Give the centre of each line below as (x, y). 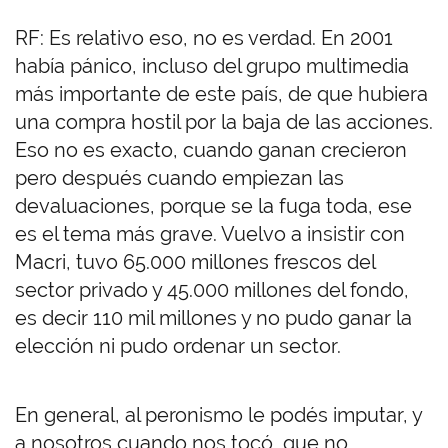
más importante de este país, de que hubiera (221, 94)
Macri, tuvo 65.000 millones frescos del (195, 262)
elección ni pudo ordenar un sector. (180, 346)
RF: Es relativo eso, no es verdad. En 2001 (204, 38)
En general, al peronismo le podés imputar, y (218, 415)
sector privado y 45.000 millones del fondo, (212, 290)
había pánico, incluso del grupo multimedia (212, 66)
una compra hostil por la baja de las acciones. (224, 122)
